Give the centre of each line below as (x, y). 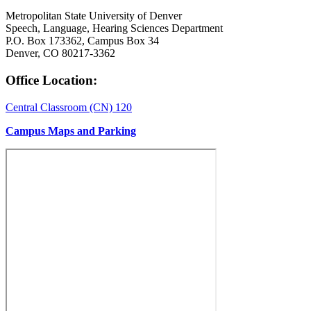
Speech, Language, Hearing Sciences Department (114, 28)
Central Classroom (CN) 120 (69, 107)
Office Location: (51, 80)
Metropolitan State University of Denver (94, 16)
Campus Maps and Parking (71, 131)
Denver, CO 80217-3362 (60, 53)
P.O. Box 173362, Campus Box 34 (82, 41)
